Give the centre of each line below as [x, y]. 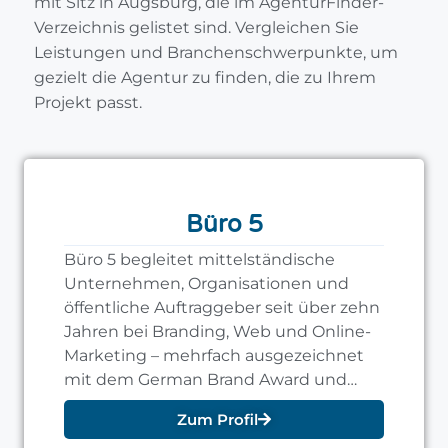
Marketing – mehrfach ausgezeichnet [214, 356]
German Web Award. [146, 404]
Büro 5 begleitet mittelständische [199, 260]
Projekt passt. [88, 103]
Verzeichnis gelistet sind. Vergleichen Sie [196, 28]
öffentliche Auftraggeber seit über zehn [222, 308]
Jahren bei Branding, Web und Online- [217, 332]
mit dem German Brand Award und [205, 380]
